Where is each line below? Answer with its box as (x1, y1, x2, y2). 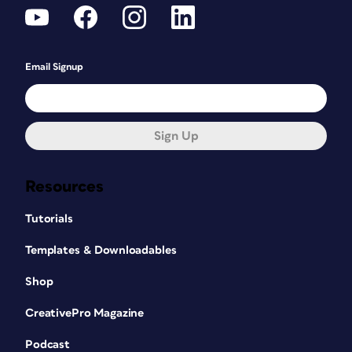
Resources (25, 178, 104, 195)
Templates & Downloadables (25, 244, 177, 256)
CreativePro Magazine (25, 307, 145, 319)
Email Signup (25, 62, 83, 72)
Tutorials (25, 213, 73, 225)
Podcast (25, 339, 71, 350)
